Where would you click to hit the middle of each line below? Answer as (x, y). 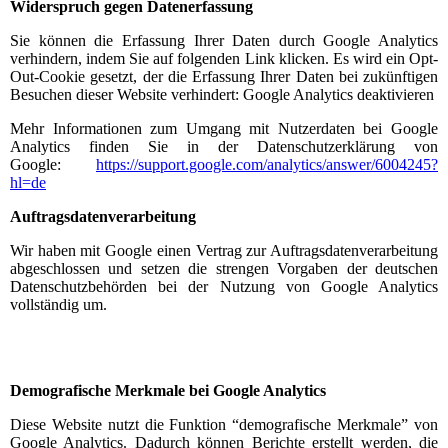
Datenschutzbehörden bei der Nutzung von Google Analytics (224, 286)
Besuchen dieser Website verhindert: (124, 94)
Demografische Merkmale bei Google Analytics (168, 390)
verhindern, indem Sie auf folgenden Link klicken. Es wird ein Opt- (224, 58)
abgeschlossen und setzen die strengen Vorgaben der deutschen (224, 268)
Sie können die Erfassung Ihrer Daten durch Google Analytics (224, 40)
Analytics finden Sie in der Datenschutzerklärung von (224, 146)
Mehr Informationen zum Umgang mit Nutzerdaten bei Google (224, 128)
